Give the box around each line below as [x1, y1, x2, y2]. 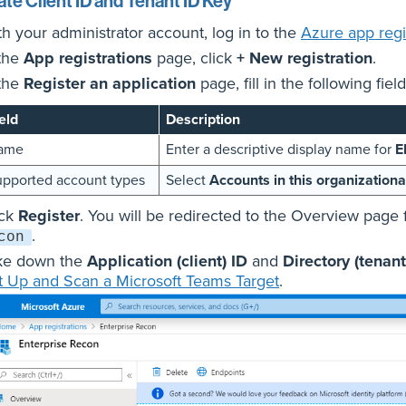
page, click [152, 48, 237, 69]
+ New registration [237, 48, 372, 69]
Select [165, 170, 209, 189]
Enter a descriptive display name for [165, 140, 395, 159]
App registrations [24, 48, 152, 69]
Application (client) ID [87, 250, 247, 271]
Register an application [24, 73, 196, 94]
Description [165, 110, 240, 129]
